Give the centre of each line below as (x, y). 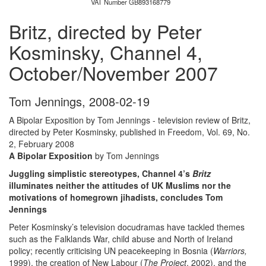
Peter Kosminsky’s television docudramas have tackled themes (127, 227)
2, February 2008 (42, 144)
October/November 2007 (113, 72)
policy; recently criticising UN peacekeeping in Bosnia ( (111, 251)
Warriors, (230, 251)
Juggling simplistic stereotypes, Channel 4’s (101, 173)
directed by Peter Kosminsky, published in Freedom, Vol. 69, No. (129, 132)
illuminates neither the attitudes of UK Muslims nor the (120, 185)
